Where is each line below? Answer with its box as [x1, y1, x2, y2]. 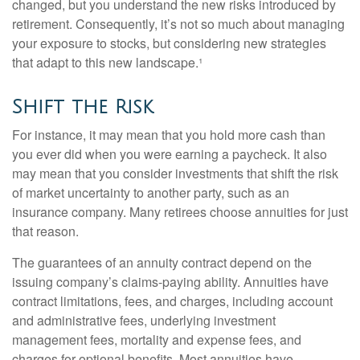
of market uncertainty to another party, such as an [12, 183, 289, 202]
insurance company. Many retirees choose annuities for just [12, 202, 348, 221]
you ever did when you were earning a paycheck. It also [12, 145, 327, 163]
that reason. [12, 222, 79, 240]
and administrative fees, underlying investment [12, 311, 276, 329]
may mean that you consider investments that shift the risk [12, 164, 338, 182]
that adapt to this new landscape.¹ [12, 53, 202, 72]
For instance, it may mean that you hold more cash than [12, 125, 325, 144]
